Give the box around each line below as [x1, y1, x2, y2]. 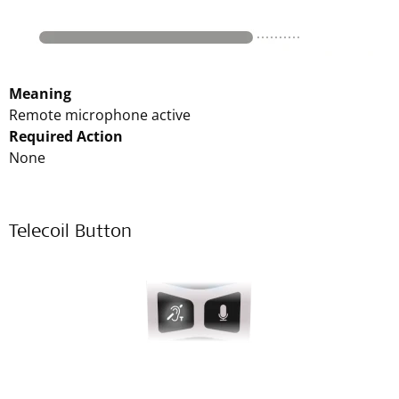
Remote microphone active [9, 105, 191, 125]
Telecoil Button [9, 224, 132, 242]
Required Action [9, 126, 123, 146]
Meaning [9, 84, 71, 103]
